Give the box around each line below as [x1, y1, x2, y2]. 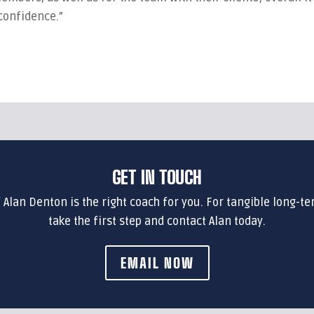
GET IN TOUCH [112, 165, 202, 189]
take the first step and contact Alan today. [48, 214, 266, 228]
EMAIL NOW [120, 254, 194, 271]
